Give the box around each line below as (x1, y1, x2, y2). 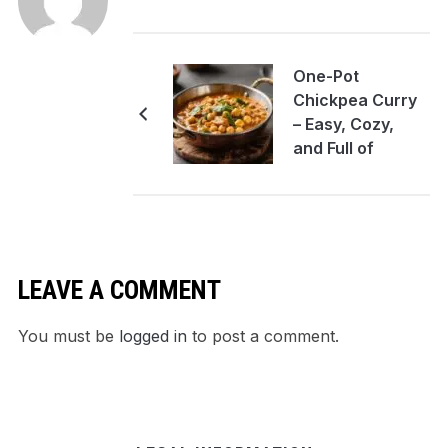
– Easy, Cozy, (292, 114, 394, 135)
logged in (118, 326, 187, 347)
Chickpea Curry (292, 90, 417, 111)
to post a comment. (186, 326, 339, 347)
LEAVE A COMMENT (17, 275, 221, 306)
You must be (17, 326, 119, 347)
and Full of (292, 138, 374, 159)
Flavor (292, 162, 342, 183)
